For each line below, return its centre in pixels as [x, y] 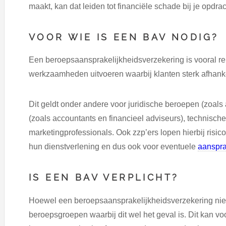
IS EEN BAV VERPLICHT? [104, 178]
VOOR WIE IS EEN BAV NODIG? [124, 37]
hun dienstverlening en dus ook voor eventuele [113, 147]
